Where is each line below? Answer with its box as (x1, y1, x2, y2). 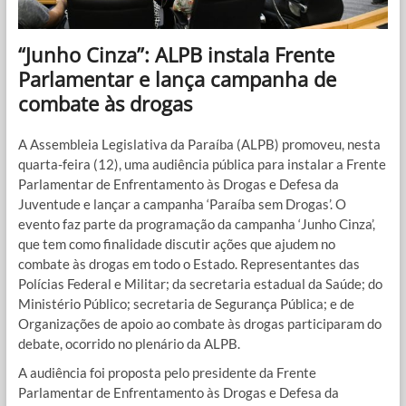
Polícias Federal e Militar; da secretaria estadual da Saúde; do (17, 275, 382, 293)
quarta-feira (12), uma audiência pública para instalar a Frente (17, 156, 386, 173)
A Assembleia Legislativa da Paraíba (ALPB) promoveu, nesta (17, 136, 381, 153)
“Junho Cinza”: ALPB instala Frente (17, 41, 334, 69)
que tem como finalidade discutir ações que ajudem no (17, 236, 335, 253)
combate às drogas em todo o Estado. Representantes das (17, 256, 360, 273)
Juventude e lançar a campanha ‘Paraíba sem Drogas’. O (17, 196, 346, 213)
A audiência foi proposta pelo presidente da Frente (17, 364, 316, 382)
